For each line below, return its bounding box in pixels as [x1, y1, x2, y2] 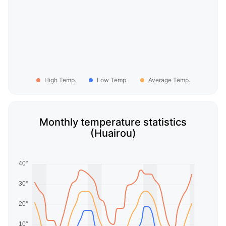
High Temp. [44, 76, 76, 84]
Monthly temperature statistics [39, 116, 187, 129]
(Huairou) [90, 127, 136, 140]
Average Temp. [148, 76, 190, 84]
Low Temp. [96, 76, 128, 84]
